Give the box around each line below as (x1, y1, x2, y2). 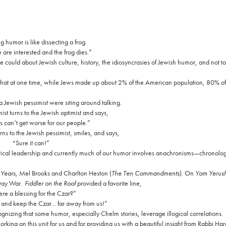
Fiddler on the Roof (24, 179, 76, 188)
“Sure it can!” (12, 138, 49, 148)
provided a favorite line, (75, 179, 142, 188)
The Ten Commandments (111, 168, 180, 178)
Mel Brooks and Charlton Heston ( (17, 168, 111, 178)
